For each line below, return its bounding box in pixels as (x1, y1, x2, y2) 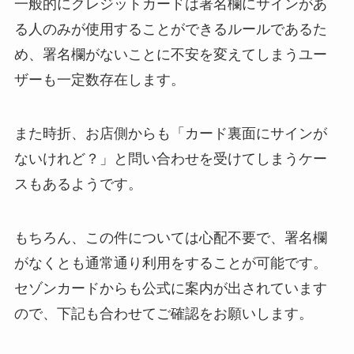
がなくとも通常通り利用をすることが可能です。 (13, 254, 327, 271)
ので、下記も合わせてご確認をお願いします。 (13, 305, 313, 322)
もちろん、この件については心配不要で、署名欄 (13, 229, 327, 246)
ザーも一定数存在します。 (13, 72, 185, 88)
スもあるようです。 (13, 175, 142, 192)
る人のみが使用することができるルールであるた (13, 21, 327, 38)
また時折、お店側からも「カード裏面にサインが (13, 125, 327, 141)
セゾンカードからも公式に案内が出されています (13, 280, 327, 296)
